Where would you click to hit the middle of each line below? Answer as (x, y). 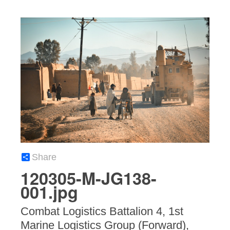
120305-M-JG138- (89, 178)
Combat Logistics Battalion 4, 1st (102, 211)
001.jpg (49, 192)
